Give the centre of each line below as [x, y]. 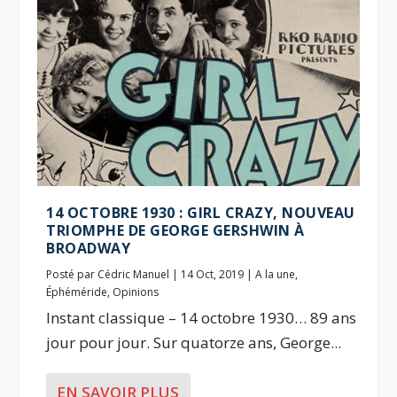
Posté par [72, 275]
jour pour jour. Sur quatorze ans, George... [194, 343]
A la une [276, 275]
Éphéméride [77, 292]
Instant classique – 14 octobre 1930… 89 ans [202, 318]
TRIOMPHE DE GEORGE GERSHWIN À [175, 231]
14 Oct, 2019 [213, 275]
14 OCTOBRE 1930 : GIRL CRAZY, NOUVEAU [201, 213]
